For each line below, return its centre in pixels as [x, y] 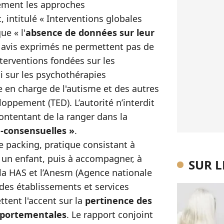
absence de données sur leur [90, 32]
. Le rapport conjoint [110, 214]
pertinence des [118, 200]
